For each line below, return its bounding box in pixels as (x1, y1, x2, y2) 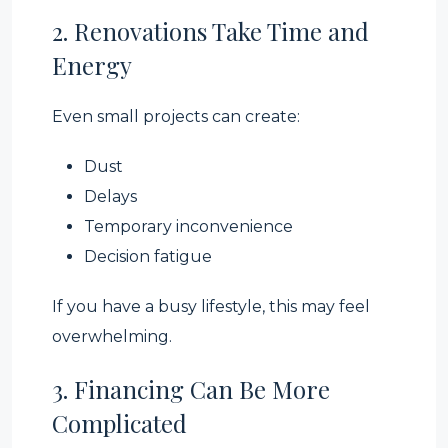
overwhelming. (52, 327, 172, 346)
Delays (84, 187, 137, 206)
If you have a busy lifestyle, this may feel (52, 297, 370, 316)
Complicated (52, 407, 187, 439)
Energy (52, 49, 132, 81)
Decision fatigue (84, 247, 212, 266)
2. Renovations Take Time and (52, 15, 369, 47)
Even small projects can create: (52, 107, 300, 126)
